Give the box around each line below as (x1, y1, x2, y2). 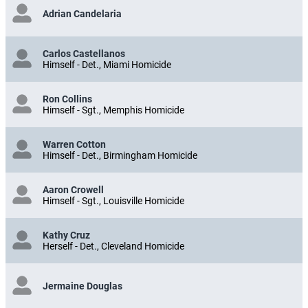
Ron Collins (43, 93, 92, 104)
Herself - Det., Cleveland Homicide (43, 240, 184, 252)
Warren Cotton (43, 138, 106, 150)
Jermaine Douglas (43, 280, 122, 291)
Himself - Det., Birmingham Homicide (43, 149, 197, 161)
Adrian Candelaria (43, 8, 122, 19)
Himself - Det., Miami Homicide (43, 58, 171, 70)
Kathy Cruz (43, 229, 90, 241)
